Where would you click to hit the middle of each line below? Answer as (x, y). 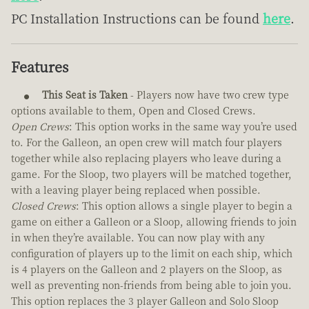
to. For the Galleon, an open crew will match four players (147, 142)
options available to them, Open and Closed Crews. (133, 111)
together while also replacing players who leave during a (146, 158)
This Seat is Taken (85, 95)
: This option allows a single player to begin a (184, 206)
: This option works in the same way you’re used (183, 127)
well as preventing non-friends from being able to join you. (151, 285)
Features (40, 67)
